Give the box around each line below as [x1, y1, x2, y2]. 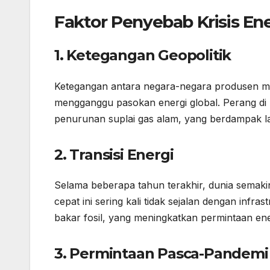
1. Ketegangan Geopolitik [54, 46, 231, 64]
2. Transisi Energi [54, 145, 174, 163]
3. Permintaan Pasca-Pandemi [54, 244, 268, 262]
